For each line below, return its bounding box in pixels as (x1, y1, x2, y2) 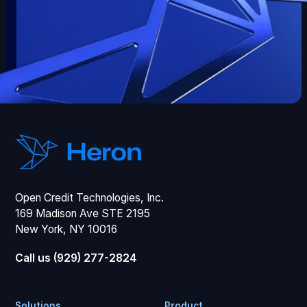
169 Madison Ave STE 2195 (15, 206, 157, 220)
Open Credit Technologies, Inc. (15, 191, 171, 204)
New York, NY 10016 (15, 222, 118, 236)
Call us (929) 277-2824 (15, 251, 138, 265)
